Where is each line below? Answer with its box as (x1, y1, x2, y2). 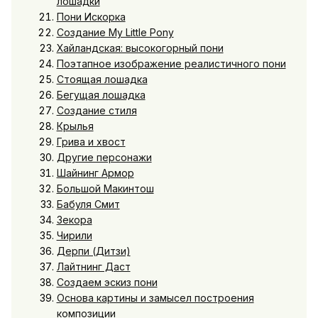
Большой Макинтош (56, 182, 154, 194)
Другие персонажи (56, 150, 152, 163)
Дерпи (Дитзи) (56, 244, 131, 257)
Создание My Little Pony (56, 26, 174, 38)
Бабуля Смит (56, 197, 120, 210)
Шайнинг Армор (56, 166, 134, 179)
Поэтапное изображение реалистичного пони (56, 57, 286, 70)
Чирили (56, 229, 92, 241)
